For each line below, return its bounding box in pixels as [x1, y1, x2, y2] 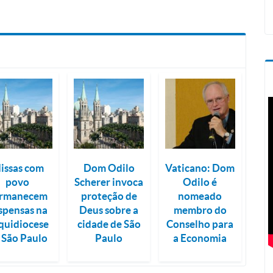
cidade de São [77, 218, 141, 230]
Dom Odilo [83, 161, 135, 174]
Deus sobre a [79, 204, 139, 216]
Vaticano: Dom [165, 161, 235, 174]
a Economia [173, 232, 227, 244]
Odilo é [183, 175, 218, 188]
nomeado [178, 190, 222, 202]
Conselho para [166, 218, 234, 230]
